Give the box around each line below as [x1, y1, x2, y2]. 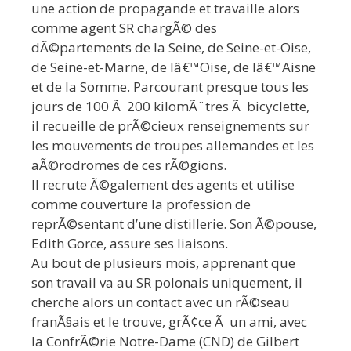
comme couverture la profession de [31, 195, 251, 214]
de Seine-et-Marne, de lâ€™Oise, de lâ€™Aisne [31, 58, 316, 77]
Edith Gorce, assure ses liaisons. [31, 234, 228, 253]
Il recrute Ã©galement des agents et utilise [31, 175, 295, 194]
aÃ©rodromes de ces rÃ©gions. [31, 156, 226, 175]
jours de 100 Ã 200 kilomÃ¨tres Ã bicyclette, [31, 97, 309, 116]
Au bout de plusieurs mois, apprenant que [31, 254, 295, 273]
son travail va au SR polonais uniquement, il [31, 273, 302, 292]
